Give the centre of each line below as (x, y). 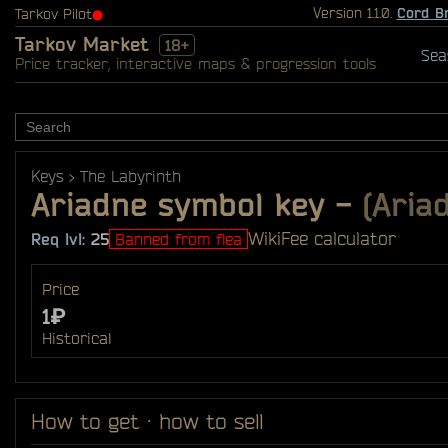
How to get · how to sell (147, 421)
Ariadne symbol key (178, 204)
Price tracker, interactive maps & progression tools (195, 63)
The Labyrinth (130, 176)
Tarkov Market (82, 43)
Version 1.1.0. (354, 13)
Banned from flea (178, 238)
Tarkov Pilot (53, 14)
